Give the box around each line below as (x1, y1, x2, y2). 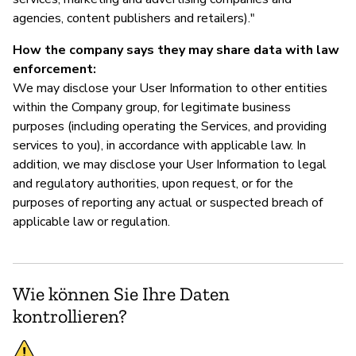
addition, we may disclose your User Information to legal (13, 155, 327, 173)
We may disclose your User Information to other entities (13, 79, 327, 97)
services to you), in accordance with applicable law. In (13, 136, 306, 154)
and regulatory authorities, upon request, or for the (13, 174, 293, 192)
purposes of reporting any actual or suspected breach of (13, 193, 323, 211)
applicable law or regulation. (13, 212, 170, 230)
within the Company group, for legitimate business (13, 98, 291, 116)
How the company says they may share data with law (13, 41, 339, 59)
